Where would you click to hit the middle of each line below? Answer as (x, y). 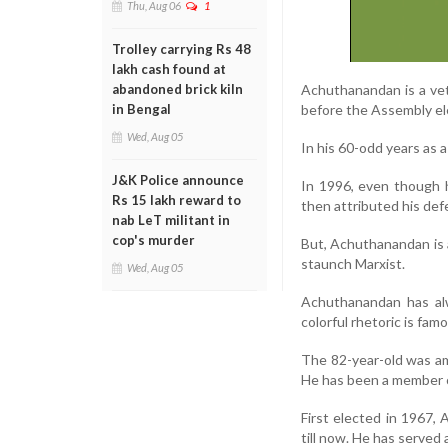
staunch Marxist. (353, 263)
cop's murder (153, 240)
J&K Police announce (178, 180)
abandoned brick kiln (177, 89)
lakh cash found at (169, 69)
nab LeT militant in (171, 220)
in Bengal (141, 109)
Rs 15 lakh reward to (176, 200)
